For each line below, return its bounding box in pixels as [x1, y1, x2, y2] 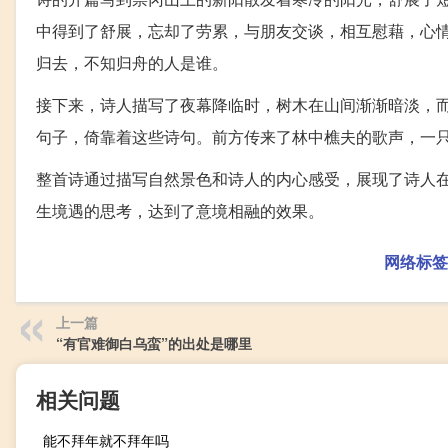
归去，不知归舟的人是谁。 [36, 51, 228, 74]
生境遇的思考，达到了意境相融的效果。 [36, 199, 324, 222]
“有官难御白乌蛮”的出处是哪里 [56, 333, 252, 353]
